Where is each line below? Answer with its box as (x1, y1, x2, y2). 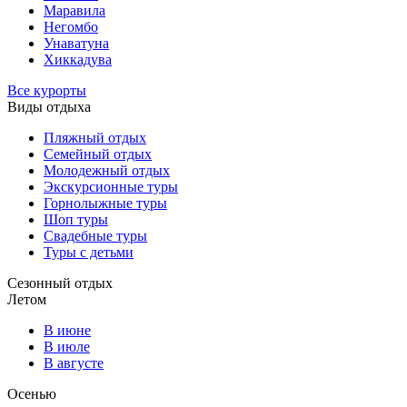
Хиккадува (44, 52, 112, 67)
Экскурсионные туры (44, 179, 178, 194)
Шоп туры (44, 212, 108, 227)
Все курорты (7, 83, 86, 98)
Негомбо (44, 19, 98, 35)
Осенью (7, 386, 56, 402)
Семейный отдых (44, 146, 152, 162)
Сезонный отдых (7, 275, 113, 291)
